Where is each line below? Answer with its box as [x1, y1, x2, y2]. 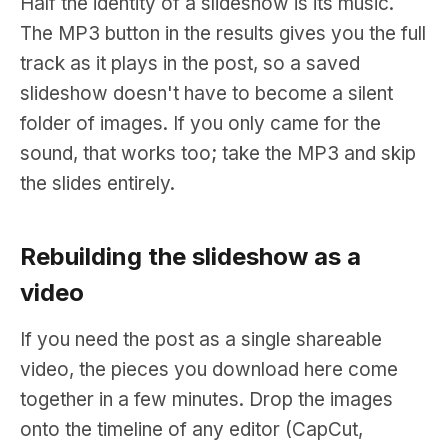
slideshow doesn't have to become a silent [20, 82, 393, 105]
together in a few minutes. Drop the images [20, 388, 393, 411]
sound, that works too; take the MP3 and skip [20, 142, 416, 165]
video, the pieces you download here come [20, 358, 398, 381]
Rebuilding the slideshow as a [20, 242, 361, 271]
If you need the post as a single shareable [20, 328, 382, 351]
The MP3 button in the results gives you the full [20, 22, 426, 45]
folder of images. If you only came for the [20, 112, 381, 135]
